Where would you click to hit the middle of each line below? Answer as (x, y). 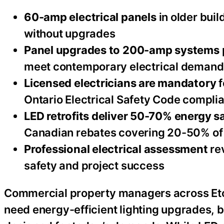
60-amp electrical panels (90, 17)
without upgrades (70, 34)
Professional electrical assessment (116, 149)
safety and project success (94, 166)
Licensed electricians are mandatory (120, 83)
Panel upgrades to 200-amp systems (122, 50)
